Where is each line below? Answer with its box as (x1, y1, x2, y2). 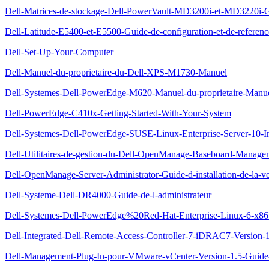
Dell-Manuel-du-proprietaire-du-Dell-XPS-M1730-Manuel (5, 67, 227, 77)
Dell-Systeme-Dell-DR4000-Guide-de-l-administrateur (5, 190, 211, 200)
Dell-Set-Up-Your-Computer (5, 47, 113, 57)
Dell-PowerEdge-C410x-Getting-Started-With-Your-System (5, 108, 231, 118)
